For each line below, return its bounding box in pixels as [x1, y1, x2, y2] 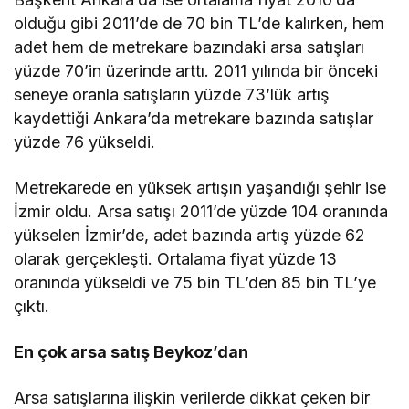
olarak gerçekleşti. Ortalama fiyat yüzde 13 [14, 248, 338, 268]
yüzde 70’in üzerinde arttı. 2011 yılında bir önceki [14, 60, 379, 80]
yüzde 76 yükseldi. [14, 131, 156, 152]
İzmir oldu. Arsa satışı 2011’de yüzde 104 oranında [14, 201, 389, 221]
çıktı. [14, 296, 49, 316]
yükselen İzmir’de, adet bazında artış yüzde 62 [14, 225, 366, 245]
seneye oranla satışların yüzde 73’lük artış [14, 84, 330, 104]
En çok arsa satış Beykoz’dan [14, 341, 249, 362]
